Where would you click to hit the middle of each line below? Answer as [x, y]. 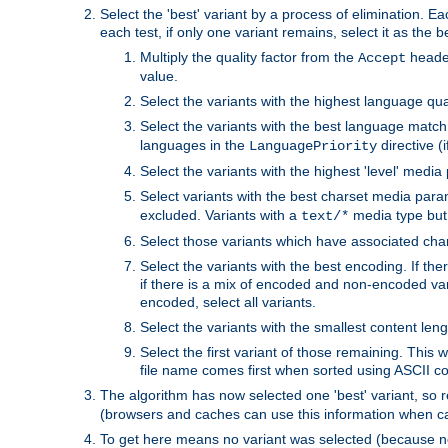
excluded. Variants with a [220, 214]
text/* [325, 215]
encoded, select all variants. [228, 301]
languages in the [194, 144]
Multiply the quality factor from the [249, 56]
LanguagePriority [313, 145]
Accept [382, 57]
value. [159, 75]
